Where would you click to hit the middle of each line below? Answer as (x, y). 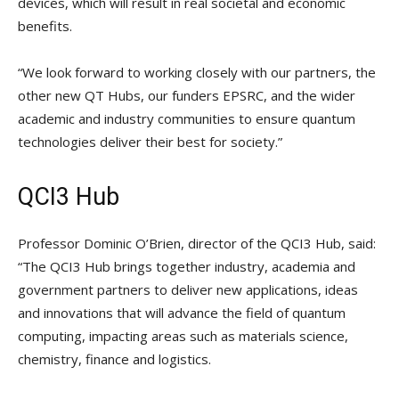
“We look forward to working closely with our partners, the (197, 72)
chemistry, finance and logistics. (114, 358)
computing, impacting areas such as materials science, (183, 335)
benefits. (45, 25)
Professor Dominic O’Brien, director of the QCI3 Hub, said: (197, 243)
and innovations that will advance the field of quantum (182, 312)
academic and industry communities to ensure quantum (187, 118)
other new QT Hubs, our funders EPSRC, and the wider (187, 95)
